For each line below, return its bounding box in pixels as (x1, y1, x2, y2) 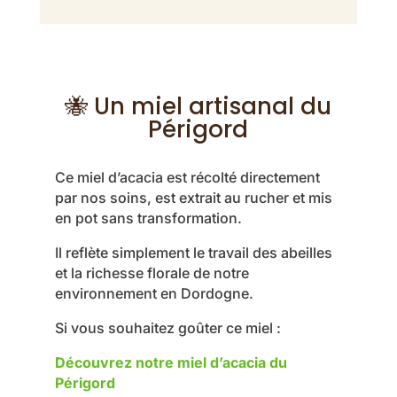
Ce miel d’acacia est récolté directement (54, 168, 320, 187)
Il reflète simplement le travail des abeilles (54, 244, 332, 262)
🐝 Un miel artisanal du (65, 90, 332, 123)
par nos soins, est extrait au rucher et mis (54, 189, 332, 207)
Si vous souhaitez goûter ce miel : (54, 319, 281, 338)
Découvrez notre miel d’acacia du (54, 354, 287, 372)
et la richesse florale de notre (54, 264, 249, 283)
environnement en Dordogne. (54, 284, 253, 303)
